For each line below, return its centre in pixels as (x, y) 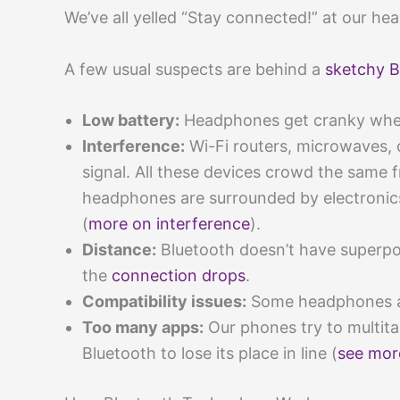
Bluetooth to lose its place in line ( (210, 354)
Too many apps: (143, 328)
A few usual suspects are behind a (195, 69)
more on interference (169, 224)
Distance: (119, 250)
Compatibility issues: (164, 302)
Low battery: (131, 121)
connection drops (179, 276)
